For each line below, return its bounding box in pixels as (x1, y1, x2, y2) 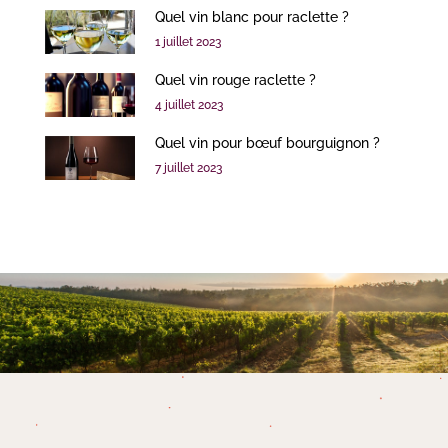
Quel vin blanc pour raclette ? (155, 9, 349, 26)
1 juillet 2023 (155, 35, 221, 50)
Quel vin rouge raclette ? (155, 72, 316, 89)
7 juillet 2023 (155, 161, 222, 176)
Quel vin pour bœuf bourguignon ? (155, 135, 380, 152)
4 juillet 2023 (155, 98, 223, 113)
